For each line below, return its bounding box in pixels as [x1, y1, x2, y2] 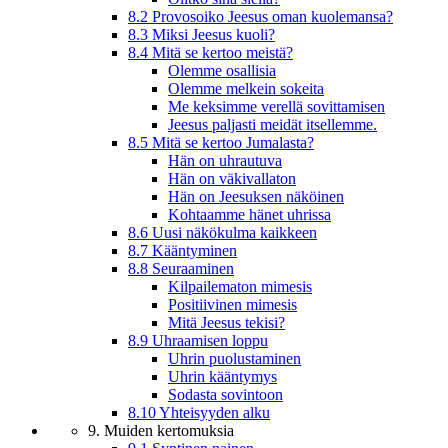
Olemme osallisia [168, 62, 276, 80]
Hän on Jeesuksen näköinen [168, 188, 344, 206]
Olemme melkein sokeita [168, 80, 324, 98]
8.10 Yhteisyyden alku [128, 404, 270, 422]
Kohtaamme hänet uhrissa [168, 206, 331, 224]
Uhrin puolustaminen [168, 350, 301, 368]
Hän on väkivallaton [168, 170, 296, 188]
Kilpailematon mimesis [168, 278, 312, 296]
